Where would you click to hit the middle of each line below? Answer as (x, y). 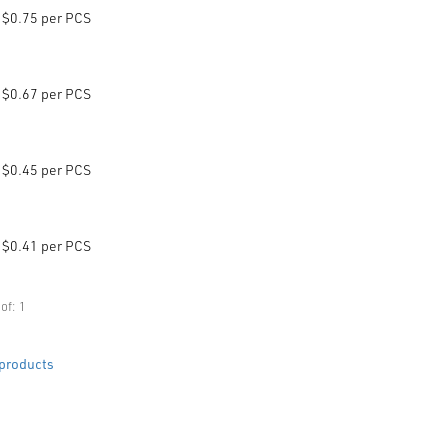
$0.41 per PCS (47, 245)
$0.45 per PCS (47, 169)
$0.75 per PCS (47, 17)
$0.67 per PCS (47, 93)
